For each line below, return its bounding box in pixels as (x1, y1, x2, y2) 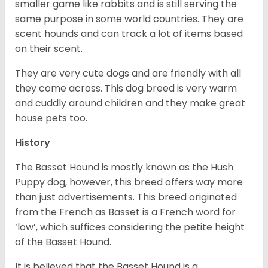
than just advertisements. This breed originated (15, 190, 237, 205)
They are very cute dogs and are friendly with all (15, 66, 241, 81)
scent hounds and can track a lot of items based (15, 27, 243, 41)
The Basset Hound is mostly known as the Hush (15, 160, 233, 175)
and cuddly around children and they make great (15, 96, 245, 111)
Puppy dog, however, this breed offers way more (15, 175, 243, 190)
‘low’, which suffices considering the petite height (15, 220, 245, 234)
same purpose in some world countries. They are (15, 12, 243, 26)
